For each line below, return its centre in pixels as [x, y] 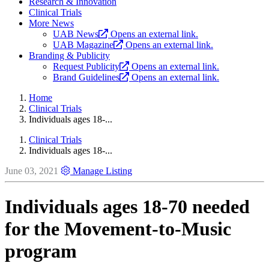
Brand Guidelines [86, 77]
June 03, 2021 [32, 171]
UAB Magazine [83, 45]
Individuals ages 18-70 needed [127, 206]
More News [51, 23]
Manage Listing [102, 171]
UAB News [76, 34]
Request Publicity [86, 67]
